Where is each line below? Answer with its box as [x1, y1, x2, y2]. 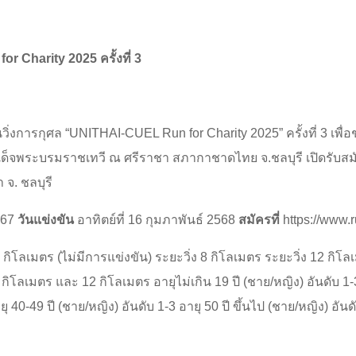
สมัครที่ [238, 213, 283, 227]
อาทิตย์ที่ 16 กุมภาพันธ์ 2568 [74, 213, 238, 227]
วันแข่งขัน [17, 213, 74, 227]
